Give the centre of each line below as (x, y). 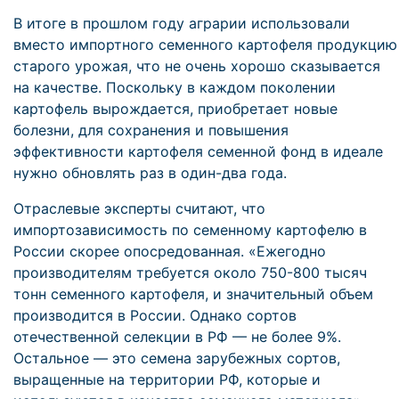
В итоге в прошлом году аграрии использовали (182, 23)
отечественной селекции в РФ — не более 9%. (177, 337)
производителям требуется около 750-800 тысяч (190, 273)
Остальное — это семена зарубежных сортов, (177, 358)
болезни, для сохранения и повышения (151, 130)
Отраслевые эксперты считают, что (139, 208)
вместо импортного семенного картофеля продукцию (205, 45)
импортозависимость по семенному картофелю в (190, 230)
